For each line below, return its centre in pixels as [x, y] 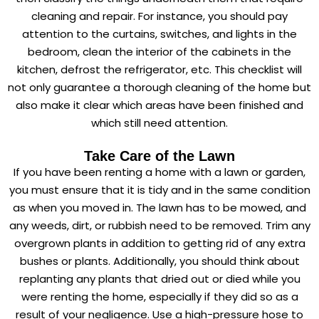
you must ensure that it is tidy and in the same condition [159, 189]
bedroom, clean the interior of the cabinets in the [159, 51]
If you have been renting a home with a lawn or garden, [159, 172]
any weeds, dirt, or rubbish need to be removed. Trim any [159, 225]
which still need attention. [159, 122]
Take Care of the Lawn [159, 156]
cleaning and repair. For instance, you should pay [159, 16]
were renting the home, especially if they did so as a [159, 296]
